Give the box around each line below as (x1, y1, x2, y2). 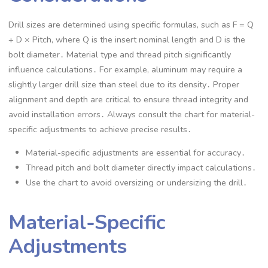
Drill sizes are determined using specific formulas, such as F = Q (8, 18, 254, 31)
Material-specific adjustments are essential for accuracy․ (26, 147, 246, 159)
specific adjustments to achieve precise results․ (8, 123, 192, 135)
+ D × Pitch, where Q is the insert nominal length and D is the (8, 33, 246, 45)
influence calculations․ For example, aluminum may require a (8, 63, 243, 75)
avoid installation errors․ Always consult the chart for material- (8, 108, 255, 120)
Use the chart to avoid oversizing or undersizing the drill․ (26, 176, 248, 189)
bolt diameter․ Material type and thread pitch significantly (8, 48, 232, 60)
